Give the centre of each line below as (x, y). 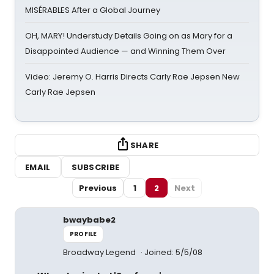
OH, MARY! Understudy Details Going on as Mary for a (129, 36)
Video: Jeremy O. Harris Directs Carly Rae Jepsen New (132, 77)
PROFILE (83, 234)
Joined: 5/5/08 (173, 252)
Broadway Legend (100, 252)
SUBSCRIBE (95, 167)
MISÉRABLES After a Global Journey (93, 10)
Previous (98, 188)
